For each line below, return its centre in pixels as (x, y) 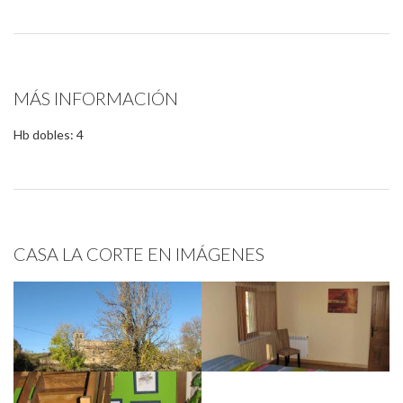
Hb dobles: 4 (49, 134)
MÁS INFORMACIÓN (96, 98)
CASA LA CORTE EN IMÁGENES (139, 254)
